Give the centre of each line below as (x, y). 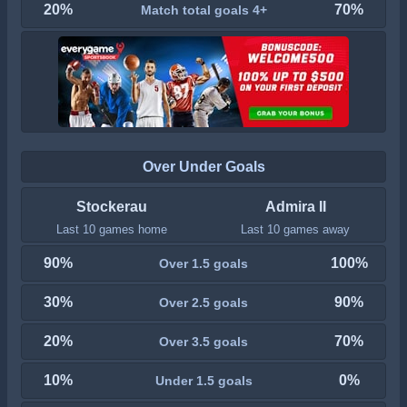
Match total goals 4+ (203, 10)
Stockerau (111, 207)
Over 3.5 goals (203, 341)
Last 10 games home (111, 229)
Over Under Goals (203, 166)
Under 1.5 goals (203, 380)
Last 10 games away (296, 229)
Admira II (295, 207)
